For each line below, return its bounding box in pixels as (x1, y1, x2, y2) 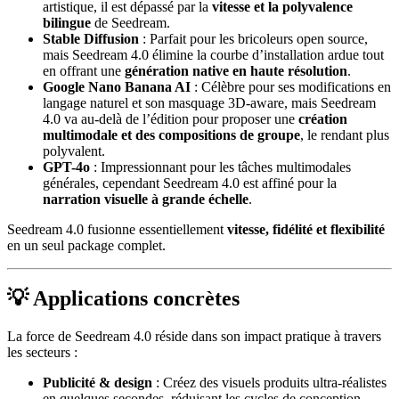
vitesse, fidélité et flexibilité (227, 221, 385, 237)
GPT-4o (43, 159, 90, 175)
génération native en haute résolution (125, 62, 347, 78)
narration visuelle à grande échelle (43, 191, 248, 207)
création (298, 110, 347, 126)
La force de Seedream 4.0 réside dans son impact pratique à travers (7, 329, 381, 345)
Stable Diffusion (43, 30, 139, 46)
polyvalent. (43, 142, 105, 159)
